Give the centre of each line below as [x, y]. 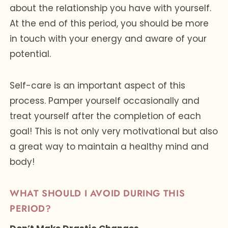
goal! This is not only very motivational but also [114, 131]
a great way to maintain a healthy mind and [109, 146]
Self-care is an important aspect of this [98, 85]
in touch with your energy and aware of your [108, 38]
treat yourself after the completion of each [106, 116]
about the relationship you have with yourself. [111, 8]
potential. [31, 54]
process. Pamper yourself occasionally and [105, 101]
